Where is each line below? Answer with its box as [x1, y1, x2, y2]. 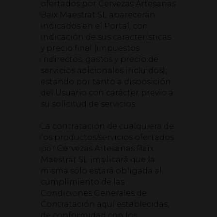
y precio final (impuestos [41, 44, 139, 53]
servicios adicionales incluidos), [41, 66, 167, 75]
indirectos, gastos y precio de [41, 55, 158, 64]
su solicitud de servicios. [41, 99, 137, 108]
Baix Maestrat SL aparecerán [41, 10, 155, 19]
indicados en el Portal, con [41, 21, 148, 31]
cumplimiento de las [41, 177, 124, 186]
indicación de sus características [41, 32, 171, 42]
